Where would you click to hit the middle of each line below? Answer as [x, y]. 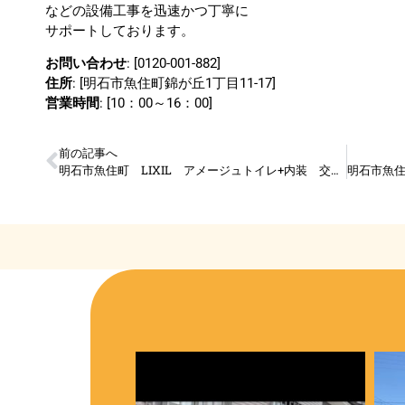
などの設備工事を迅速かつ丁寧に [147, 11]
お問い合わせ [86, 64]
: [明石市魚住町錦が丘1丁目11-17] [174, 84]
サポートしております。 [120, 31]
